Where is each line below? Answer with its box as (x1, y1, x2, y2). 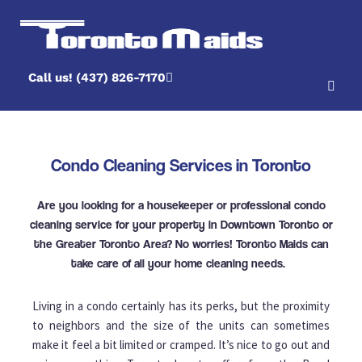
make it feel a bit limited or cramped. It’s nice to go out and (32, 337, 330, 353)
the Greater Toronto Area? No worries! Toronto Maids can (33, 236, 329, 251)
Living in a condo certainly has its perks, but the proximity (32, 298, 330, 314)
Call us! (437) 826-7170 (28, 70, 166, 86)
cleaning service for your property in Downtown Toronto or (29, 217, 333, 232)
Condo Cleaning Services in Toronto (51, 154, 311, 176)
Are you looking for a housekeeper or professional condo (36, 197, 326, 213)
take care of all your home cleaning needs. (70, 255, 292, 271)
